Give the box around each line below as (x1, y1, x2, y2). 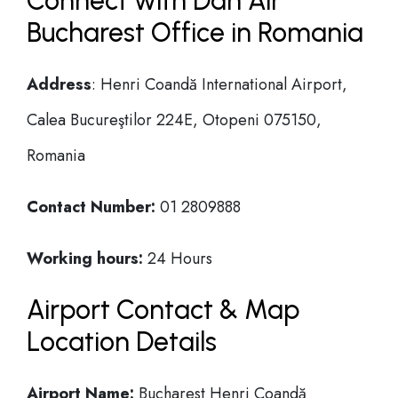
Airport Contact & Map (27, 293, 299, 326)
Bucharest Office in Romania (27, 16, 363, 49)
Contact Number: (27, 195, 155, 219)
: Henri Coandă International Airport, (92, 73, 347, 96)
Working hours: (27, 247, 143, 270)
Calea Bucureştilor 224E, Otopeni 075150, (27, 108, 322, 131)
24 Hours (143, 247, 212, 270)
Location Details (27, 325, 217, 358)
